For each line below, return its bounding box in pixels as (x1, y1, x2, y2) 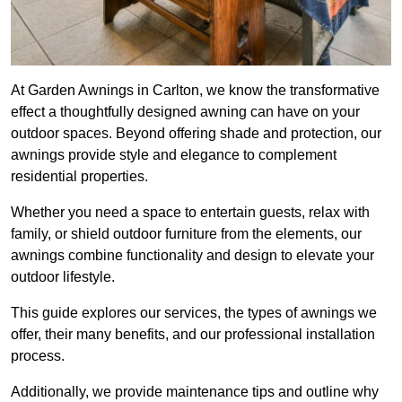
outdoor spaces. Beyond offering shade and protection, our (11, 126, 381, 142)
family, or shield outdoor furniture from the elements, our (11, 226, 362, 242)
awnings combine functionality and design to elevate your (11, 248, 374, 264)
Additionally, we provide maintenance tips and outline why (11, 384, 379, 400)
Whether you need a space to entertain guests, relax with (11, 205, 370, 221)
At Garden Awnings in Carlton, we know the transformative (11, 83, 380, 99)
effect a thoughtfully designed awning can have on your (11, 104, 360, 120)
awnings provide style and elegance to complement (11, 147, 336, 163)
